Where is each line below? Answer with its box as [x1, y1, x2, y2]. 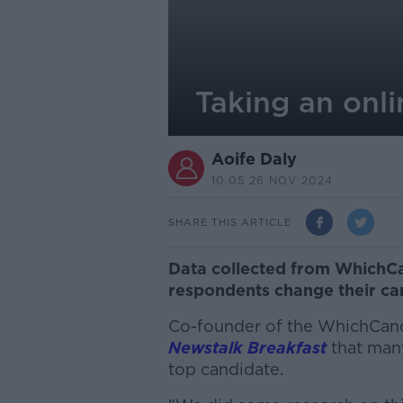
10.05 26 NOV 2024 [210, 174, 333, 187]
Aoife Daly [210, 149, 297, 168]
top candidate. [167, 360, 283, 379]
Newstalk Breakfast [167, 338, 327, 357]
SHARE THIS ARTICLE [167, 215, 291, 228]
